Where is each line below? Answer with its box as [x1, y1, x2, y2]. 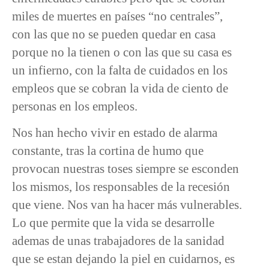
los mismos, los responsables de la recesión [12, 180, 230, 194]
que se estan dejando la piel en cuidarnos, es [12, 252, 235, 266]
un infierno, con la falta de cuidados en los [12, 62, 228, 77]
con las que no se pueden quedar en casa [12, 26, 216, 41]
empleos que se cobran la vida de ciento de [12, 80, 228, 95]
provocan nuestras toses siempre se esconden [12, 162, 239, 176]
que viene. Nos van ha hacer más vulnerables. [12, 198, 242, 212]
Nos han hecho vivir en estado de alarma [12, 125, 217, 140]
